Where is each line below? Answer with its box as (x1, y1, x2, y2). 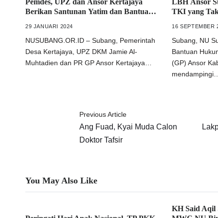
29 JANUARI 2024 (25, 23, 73, 29)
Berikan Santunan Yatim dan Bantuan (25, 7, 153, 16)
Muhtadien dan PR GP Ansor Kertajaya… (25, 59, 152, 67)
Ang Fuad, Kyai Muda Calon (79, 123, 177, 131)
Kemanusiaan (25, 17, 71, 25)
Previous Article (79, 110, 127, 118)
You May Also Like (25, 176, 97, 185)
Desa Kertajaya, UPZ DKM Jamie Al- (25, 48, 137, 55)
